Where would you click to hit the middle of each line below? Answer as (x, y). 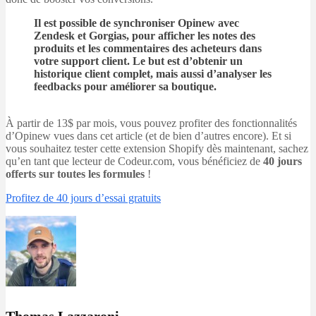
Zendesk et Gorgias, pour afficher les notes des (145, 36)
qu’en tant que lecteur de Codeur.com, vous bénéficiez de (134, 162)
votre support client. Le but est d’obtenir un (138, 61)
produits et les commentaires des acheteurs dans (148, 49)
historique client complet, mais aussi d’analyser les (153, 74)
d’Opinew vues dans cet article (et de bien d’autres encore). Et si (148, 136)
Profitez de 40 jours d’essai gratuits (83, 198)
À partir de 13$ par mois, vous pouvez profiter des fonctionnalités (151, 123)
